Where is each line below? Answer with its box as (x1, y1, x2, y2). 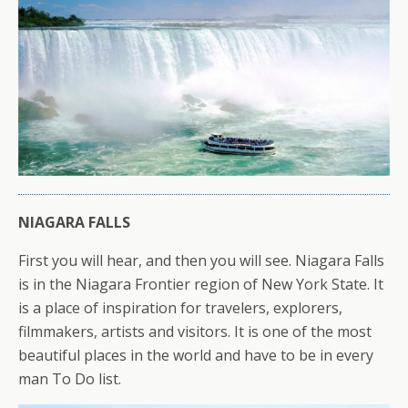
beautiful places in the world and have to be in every (18, 344, 373, 365)
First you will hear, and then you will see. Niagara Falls (18, 250, 384, 270)
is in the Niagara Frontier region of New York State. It (18, 273, 383, 294)
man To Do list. (18, 368, 121, 389)
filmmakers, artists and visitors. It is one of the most (18, 321, 372, 342)
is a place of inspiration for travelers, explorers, (18, 297, 342, 318)
